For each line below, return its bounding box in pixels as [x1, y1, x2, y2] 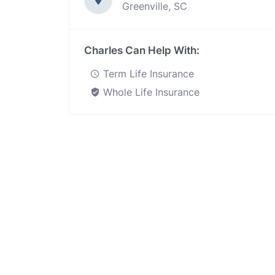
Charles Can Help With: [84, 44, 199, 56]
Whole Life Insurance [100, 86, 199, 98]
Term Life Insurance [100, 68, 194, 80]
